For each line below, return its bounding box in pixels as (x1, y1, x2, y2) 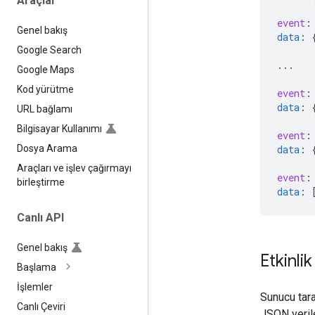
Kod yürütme (17, 83, 74, 95)
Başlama (17, 262, 56, 274)
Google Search (17, 44, 82, 56)
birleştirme (17, 176, 65, 188)
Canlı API (17, 210, 64, 224)
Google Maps (17, 63, 75, 75)
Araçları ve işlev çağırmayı (17, 162, 131, 174)
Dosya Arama (17, 142, 77, 154)
